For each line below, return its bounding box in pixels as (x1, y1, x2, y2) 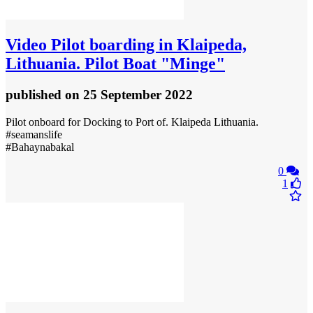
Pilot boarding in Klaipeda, (47, 36, 247, 54)
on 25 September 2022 (65, 87, 193, 103)
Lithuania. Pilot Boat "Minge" (6, 54, 225, 73)
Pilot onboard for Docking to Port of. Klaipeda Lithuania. (6, 116, 259, 129)
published (6, 87, 65, 103)
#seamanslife (6, 129, 62, 141)
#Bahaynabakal (6, 141, 74, 154)
